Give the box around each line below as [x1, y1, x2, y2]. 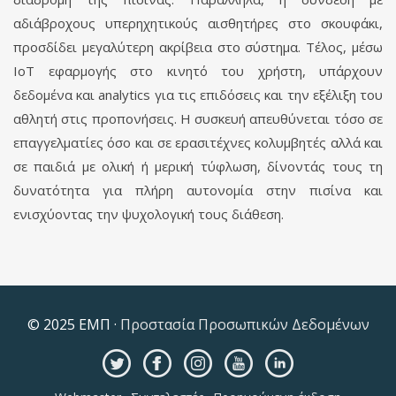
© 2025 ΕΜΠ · [27, 314, 117, 334]
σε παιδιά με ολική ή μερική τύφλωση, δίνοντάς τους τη [13, 156, 383, 175]
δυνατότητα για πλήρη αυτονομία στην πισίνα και [13, 180, 383, 199]
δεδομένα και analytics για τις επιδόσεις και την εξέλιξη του [13, 85, 383, 103]
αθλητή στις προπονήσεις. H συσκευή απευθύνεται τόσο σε [13, 109, 383, 127]
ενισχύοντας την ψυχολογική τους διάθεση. [13, 204, 284, 223]
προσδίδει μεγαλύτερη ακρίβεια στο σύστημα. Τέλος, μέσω [13, 37, 383, 56]
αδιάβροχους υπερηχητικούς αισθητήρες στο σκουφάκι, [13, 13, 383, 32]
